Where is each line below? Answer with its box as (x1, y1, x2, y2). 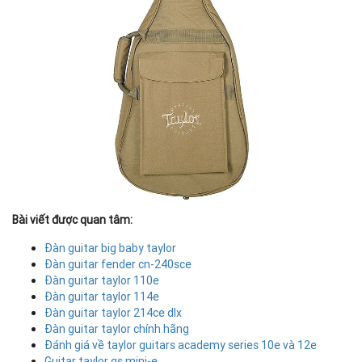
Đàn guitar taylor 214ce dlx (44, 305, 182, 321)
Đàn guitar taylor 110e (44, 273, 159, 288)
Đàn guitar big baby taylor (44, 241, 176, 256)
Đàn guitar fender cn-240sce (44, 257, 192, 272)
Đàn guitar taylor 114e (44, 289, 159, 305)
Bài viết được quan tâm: (12, 213, 135, 228)
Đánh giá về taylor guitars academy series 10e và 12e (44, 338, 317, 353)
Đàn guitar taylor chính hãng (44, 322, 189, 337)
